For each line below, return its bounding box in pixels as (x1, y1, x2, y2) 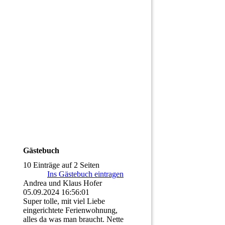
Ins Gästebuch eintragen (47, 170, 124, 179)
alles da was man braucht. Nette (23, 215, 124, 224)
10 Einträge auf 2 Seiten (23, 161, 99, 170)
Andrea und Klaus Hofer (23, 179, 102, 188)
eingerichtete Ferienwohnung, (23, 206, 118, 215)
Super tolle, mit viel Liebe (23, 197, 105, 206)
